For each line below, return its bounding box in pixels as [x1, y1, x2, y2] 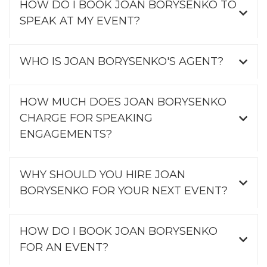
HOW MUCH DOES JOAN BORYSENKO [20, 95, 226, 109]
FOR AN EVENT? [20, 241, 108, 254]
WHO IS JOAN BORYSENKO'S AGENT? [20, 55, 223, 69]
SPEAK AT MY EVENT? [20, 14, 140, 28]
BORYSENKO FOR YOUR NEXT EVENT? [20, 184, 228, 198]
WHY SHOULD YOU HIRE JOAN [20, 168, 185, 182]
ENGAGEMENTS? [20, 128, 112, 141]
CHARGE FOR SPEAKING [20, 111, 153, 125]
